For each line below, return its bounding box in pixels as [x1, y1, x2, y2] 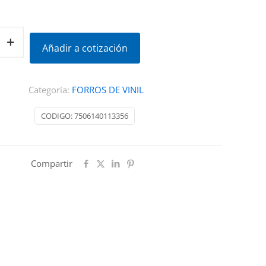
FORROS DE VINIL [71, 84, 144, 96]
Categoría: [28, 84, 72, 96]
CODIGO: [40, 110, 74, 121]
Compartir [31, 157, 72, 169]
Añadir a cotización [42, 42, 128, 55]
